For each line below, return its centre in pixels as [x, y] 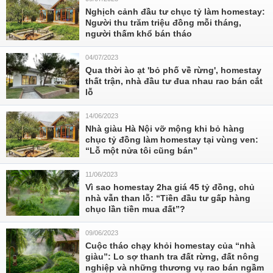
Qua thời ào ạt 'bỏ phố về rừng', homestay [173, 70]
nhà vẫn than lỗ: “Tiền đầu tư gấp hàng [168, 198]
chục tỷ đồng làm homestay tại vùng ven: [172, 140]
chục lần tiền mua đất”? [135, 209]
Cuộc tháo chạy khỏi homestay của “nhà [170, 246]
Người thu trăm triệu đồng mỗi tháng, [163, 23]
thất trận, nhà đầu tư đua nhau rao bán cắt [174, 81]
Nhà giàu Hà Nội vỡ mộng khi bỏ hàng [165, 129]
